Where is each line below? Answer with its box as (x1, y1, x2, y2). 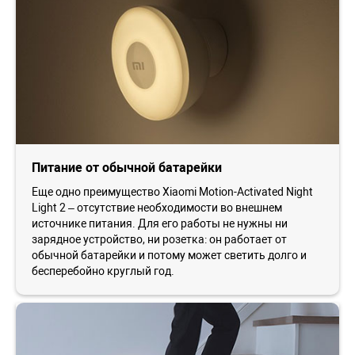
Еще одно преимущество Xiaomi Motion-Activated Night (32, 185, 313, 198)
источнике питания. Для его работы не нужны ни (32, 216, 288, 230)
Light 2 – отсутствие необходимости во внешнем (32, 200, 282, 214)
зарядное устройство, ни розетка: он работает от (32, 232, 287, 246)
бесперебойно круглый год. (32, 264, 174, 277)
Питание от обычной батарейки (32, 159, 222, 175)
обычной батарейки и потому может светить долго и (32, 248, 307, 261)
